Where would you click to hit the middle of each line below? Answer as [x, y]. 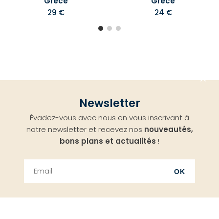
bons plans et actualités [108, 141]
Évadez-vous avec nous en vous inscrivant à [109, 118]
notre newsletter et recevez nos [85, 130]
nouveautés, [168, 130]
